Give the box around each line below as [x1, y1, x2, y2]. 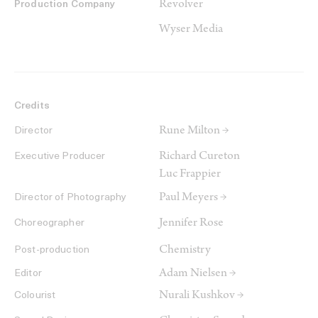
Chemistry [159, 244, 211, 258]
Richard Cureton [159, 150, 240, 164]
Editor [14, 268, 42, 280]
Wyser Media [159, 23, 223, 37]
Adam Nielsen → [159, 268, 236, 281]
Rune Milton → [159, 125, 229, 138]
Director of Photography [14, 192, 127, 204]
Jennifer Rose [159, 217, 224, 231]
